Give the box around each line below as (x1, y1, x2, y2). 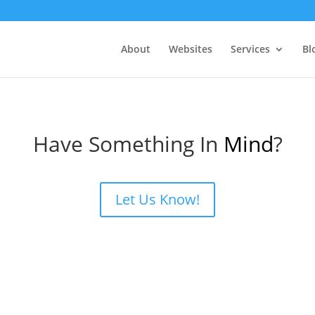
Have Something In (32, 129, 224, 158)
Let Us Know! (115, 190, 200, 210)
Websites (168, 42, 212, 56)
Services (230, 42, 270, 56)
